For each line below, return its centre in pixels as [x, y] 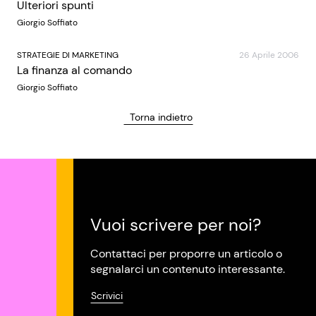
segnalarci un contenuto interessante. [188, 269]
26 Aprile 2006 [269, 55]
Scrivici [107, 296]
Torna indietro [161, 117]
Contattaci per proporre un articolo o [186, 254]
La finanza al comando [74, 70]
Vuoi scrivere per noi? [176, 225]
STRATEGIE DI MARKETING [68, 55]
